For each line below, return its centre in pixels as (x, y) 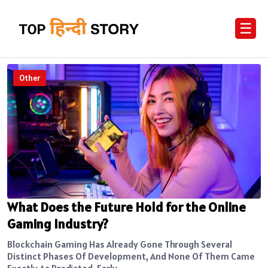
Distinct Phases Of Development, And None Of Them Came (131, 256)
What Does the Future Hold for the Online (127, 207)
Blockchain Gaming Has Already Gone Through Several (120, 244)
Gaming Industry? (58, 223)
